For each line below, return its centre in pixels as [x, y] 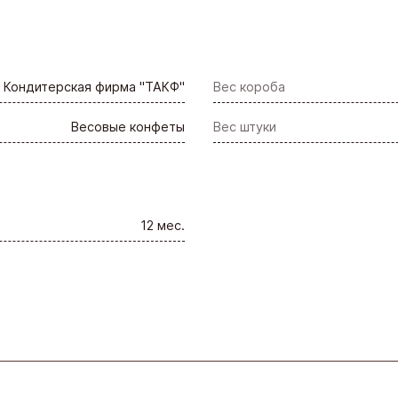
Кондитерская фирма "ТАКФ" [94, 86]
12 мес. [163, 226]
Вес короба [249, 86]
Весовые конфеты [128, 126]
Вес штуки [245, 126]
